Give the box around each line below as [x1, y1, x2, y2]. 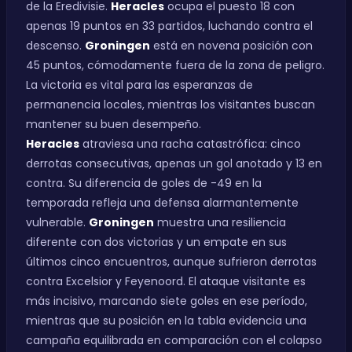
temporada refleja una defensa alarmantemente [26, 195, 299, 211]
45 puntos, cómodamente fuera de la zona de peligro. [26, 57, 324, 73]
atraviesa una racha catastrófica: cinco [79, 136, 301, 152]
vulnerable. [26, 214, 89, 230]
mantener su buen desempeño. [26, 116, 201, 132]
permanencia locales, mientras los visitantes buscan [26, 97, 315, 112]
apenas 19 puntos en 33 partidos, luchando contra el [26, 18, 313, 34]
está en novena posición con [150, 38, 313, 53]
